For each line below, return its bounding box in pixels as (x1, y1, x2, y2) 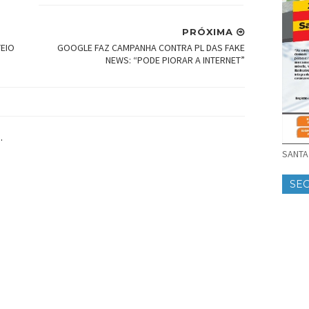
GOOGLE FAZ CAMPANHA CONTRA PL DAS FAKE (57, 41, 245, 54)
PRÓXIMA (182, 26, 237, 38)
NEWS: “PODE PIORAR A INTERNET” (106, 54, 245, 67)
